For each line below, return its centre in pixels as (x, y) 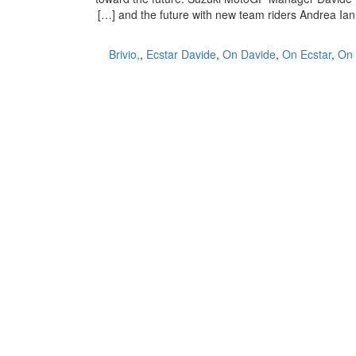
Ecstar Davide (181, 54)
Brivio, (124, 54)
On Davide (249, 54)
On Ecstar (307, 54)
